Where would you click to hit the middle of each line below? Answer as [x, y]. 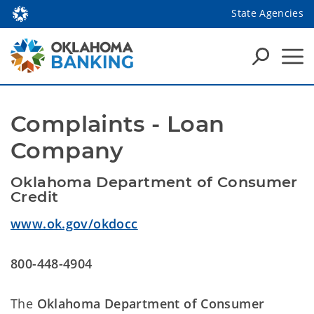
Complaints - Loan [118, 124]
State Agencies [267, 13]
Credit [37, 197]
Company [67, 150]
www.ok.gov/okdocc [74, 224]
